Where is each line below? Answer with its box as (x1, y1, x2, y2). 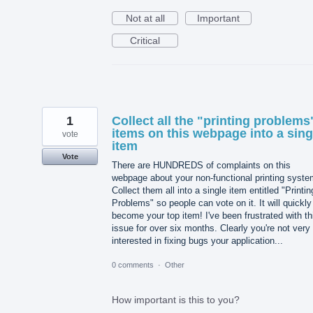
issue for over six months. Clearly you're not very (112, 222, 310, 233)
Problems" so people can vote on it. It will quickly (112, 197, 312, 208)
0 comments (112, 261, 154, 270)
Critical (130, 34, 160, 46)
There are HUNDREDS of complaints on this (112, 159, 291, 170)
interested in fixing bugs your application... (112, 235, 283, 246)
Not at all (125, 12, 165, 24)
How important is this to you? (112, 294, 240, 306)
